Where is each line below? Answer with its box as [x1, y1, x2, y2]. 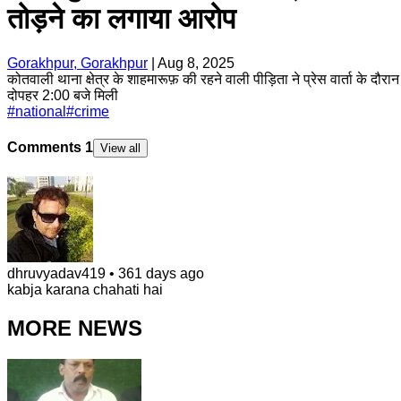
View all [100, 141, 141, 156]
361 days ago [118, 266, 204, 282]
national [15, 103, 66, 119]
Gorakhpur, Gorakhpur [7, 55, 148, 71]
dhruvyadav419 [7, 266, 106, 282]
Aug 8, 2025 [158, 55, 235, 71]
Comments [7, 140, 85, 156]
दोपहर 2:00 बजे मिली [7, 87, 118, 103]
